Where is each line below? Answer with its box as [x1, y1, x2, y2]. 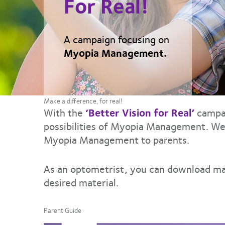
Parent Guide [44, 204, 81, 215]
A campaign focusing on [64, 31, 172, 47]
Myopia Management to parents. [44, 131, 189, 148]
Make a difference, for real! [44, 94, 123, 106]
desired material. [44, 174, 119, 190]
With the [44, 103, 85, 121]
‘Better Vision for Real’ [85, 103, 194, 121]
